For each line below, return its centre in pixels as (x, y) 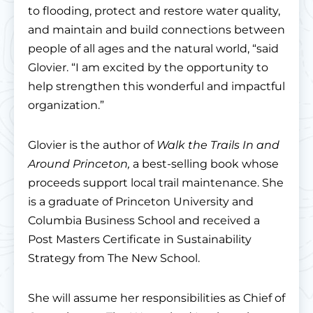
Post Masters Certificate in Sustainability (140, 240)
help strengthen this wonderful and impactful (156, 87)
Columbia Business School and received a (144, 221)
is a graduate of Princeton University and (141, 202)
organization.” (66, 105)
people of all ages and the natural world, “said (153, 49)
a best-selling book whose (206, 164)
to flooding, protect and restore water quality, (154, 11)
